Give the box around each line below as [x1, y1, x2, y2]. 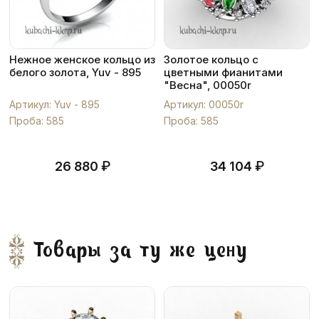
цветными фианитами [164, 66, 283, 79]
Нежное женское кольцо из [9, 53, 155, 66]
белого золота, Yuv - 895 [9, 66, 141, 79]
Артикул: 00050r [164, 98, 244, 110]
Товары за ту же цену [34, 241, 248, 261]
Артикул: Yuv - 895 [9, 98, 100, 110]
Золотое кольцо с [164, 53, 258, 66]
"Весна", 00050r [164, 78, 251, 92]
